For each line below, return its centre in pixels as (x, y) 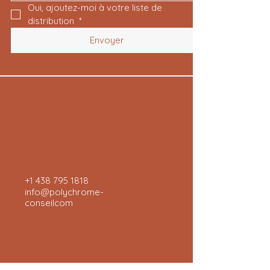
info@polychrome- (64, 192)
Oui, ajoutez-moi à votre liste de (95, 8)
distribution (52, 21)
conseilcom (49, 203)
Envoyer (107, 40)
